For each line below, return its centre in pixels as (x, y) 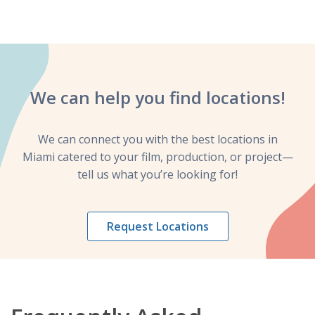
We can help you (97, 97)
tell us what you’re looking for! (157, 174)
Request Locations (157, 226)
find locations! (227, 97)
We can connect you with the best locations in (157, 139)
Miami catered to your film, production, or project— (157, 156)
